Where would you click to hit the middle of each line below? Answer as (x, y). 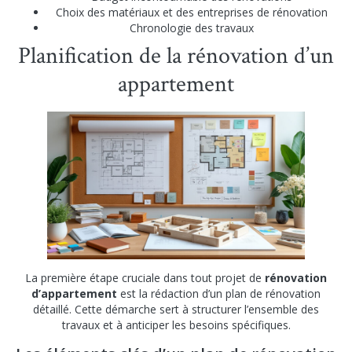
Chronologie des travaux (192, 28)
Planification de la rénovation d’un (176, 57)
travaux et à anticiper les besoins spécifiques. (176, 324)
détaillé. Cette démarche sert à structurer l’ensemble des (176, 309)
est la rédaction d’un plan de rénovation (219, 293)
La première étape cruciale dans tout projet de (145, 277)
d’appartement (74, 293)
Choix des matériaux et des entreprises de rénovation (192, 13)
